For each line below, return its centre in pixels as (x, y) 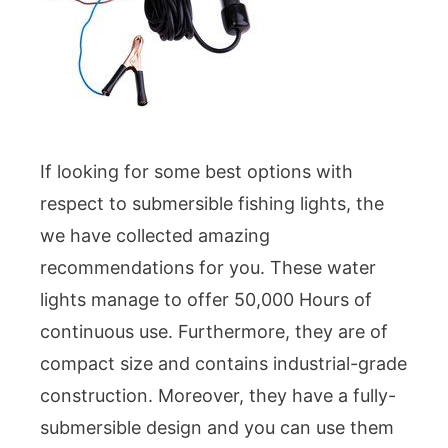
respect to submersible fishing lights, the (212, 203)
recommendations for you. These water (208, 267)
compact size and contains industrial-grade (223, 363)
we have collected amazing (155, 235)
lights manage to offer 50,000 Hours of (206, 299)
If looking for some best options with (196, 171)
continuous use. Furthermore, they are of (214, 331)
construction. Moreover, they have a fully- (218, 395)
